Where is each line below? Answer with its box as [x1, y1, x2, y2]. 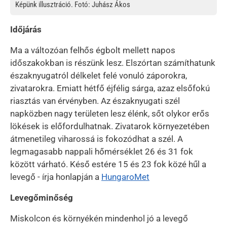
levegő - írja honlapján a [10, 171, 101, 182]
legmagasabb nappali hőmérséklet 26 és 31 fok [10, 146, 193, 157]
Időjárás [10, 24, 42, 34]
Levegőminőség [10, 192, 73, 203]
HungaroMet [101, 171, 149, 182]
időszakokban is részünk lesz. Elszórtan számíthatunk [10, 57, 215, 68]
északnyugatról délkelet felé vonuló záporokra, [10, 70, 187, 81]
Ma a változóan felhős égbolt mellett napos [10, 45, 175, 55]
